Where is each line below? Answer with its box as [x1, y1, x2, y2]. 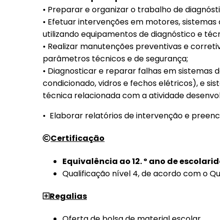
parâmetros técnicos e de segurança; [43, 53, 188, 65]
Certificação [51, 133, 105, 144]
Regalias [50, 190, 87, 202]
